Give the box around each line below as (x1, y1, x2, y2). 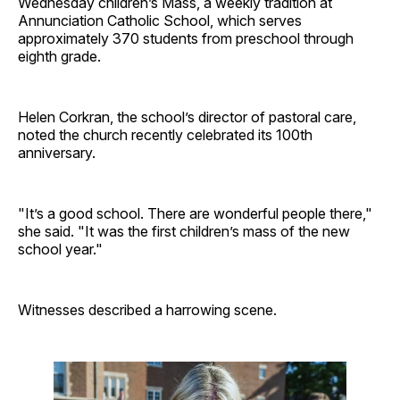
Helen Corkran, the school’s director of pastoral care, (18, 108, 356, 127)
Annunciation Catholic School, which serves (18, 12, 302, 30)
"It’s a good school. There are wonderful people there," (18, 204, 372, 223)
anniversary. (18, 144, 96, 162)
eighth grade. (18, 47, 101, 66)
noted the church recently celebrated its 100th (18, 126, 312, 145)
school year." (18, 240, 103, 259)
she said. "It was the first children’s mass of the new (18, 222, 350, 241)
